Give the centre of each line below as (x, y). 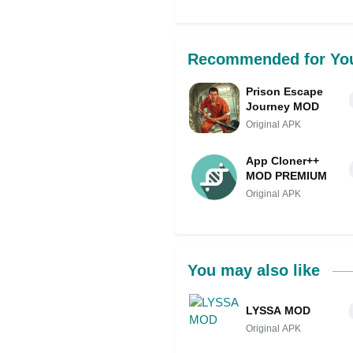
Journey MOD (282, 107)
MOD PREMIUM (286, 176)
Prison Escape (284, 92)
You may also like (256, 271)
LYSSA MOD (278, 310)
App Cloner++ (282, 161)
